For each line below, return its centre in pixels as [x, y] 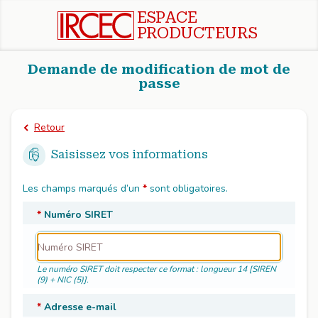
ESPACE [167, 17]
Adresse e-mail [80, 307]
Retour [49, 127]
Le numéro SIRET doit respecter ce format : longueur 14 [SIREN [157, 269]
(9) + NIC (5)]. [63, 280]
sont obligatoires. [187, 188]
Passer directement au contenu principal [130, 25]
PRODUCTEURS [197, 33]
